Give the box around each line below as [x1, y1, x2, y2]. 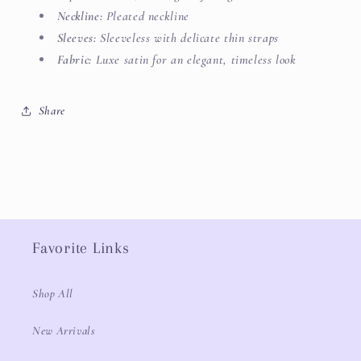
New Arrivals [32, 323, 96, 338]
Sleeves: [56, 30, 97, 47]
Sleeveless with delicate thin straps [96, 30, 279, 47]
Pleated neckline [102, 8, 189, 25]
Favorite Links [32, 239, 130, 257]
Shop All [32, 286, 74, 301]
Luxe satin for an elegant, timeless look [91, 52, 297, 68]
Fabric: [56, 52, 92, 68]
